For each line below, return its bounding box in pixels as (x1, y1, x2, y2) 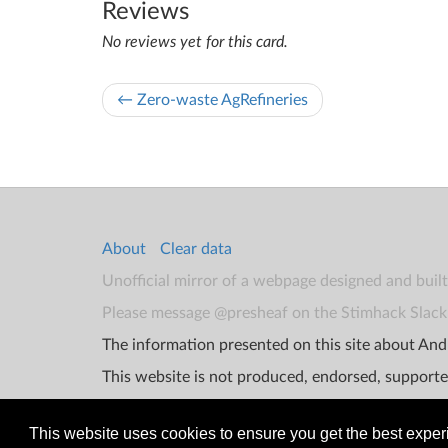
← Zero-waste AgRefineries (117, 92, 308, 109)
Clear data (160, 241, 232, 258)
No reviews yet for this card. (102, 34, 288, 51)
